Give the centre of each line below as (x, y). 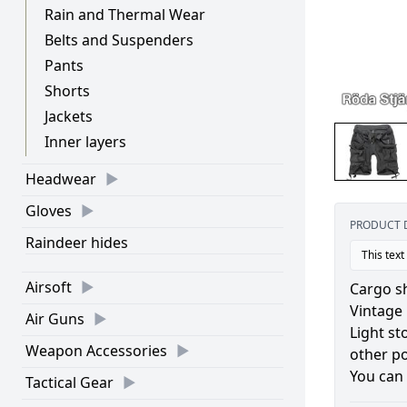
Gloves (49, 211)
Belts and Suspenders (119, 40)
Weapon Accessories (96, 351)
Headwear (61, 179)
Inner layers (85, 142)
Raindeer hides (77, 243)
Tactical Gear (69, 382)
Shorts (67, 91)
